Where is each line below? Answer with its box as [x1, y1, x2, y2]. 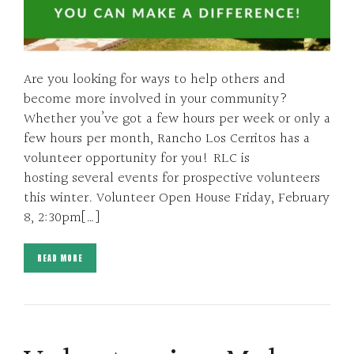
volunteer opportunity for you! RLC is [24, 146, 250, 170]
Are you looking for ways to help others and [24, 67, 285, 91]
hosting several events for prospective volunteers [24, 166, 320, 190]
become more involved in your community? [24, 87, 288, 111]
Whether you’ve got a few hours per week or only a [24, 107, 330, 130]
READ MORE [37, 251, 83, 264]
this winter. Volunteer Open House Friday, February [24, 186, 330, 209]
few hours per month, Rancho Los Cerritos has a [24, 126, 310, 150]
